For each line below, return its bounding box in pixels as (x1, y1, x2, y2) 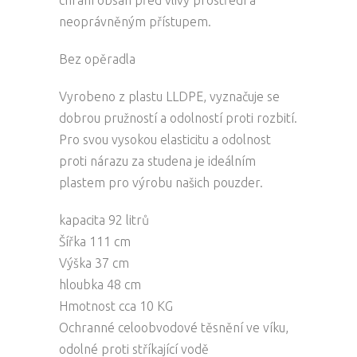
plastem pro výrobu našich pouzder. (59, 175, 263, 190)
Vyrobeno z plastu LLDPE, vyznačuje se (59, 88, 280, 104)
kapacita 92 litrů (59, 212, 149, 227)
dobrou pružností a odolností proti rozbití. (59, 110, 297, 125)
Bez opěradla (59, 51, 135, 66)
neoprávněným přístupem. (59, 14, 211, 29)
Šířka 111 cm (59, 233, 131, 249)
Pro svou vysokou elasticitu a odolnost (59, 131, 271, 147)
